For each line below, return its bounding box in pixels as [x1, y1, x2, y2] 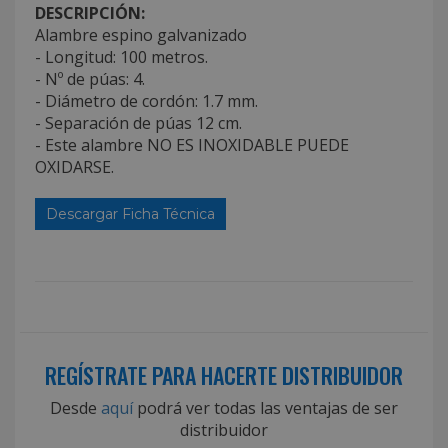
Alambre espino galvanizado [35, 23, 247, 46]
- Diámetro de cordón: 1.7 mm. [35, 89, 258, 112]
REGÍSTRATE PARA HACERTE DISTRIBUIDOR [45, 358, 403, 391]
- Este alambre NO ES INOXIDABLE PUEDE [35, 133, 349, 156]
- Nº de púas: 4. [35, 67, 145, 90]
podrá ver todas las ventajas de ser [133, 396, 398, 419]
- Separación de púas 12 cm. [35, 111, 242, 134]
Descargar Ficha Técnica [46, 204, 215, 223]
